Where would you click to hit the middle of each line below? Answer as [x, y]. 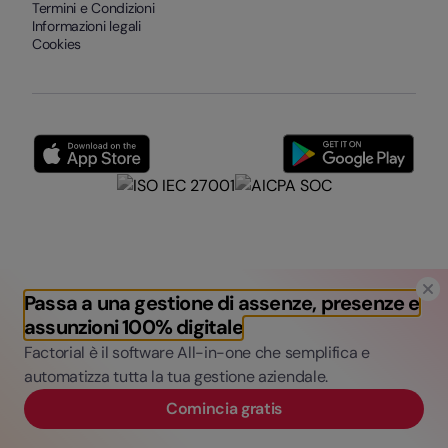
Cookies [57, 44]
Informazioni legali [86, 26]
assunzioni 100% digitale [133, 327]
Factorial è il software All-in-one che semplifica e [197, 352]
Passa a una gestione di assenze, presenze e [222, 303]
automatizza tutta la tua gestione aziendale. [176, 376]
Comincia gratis [224, 408]
